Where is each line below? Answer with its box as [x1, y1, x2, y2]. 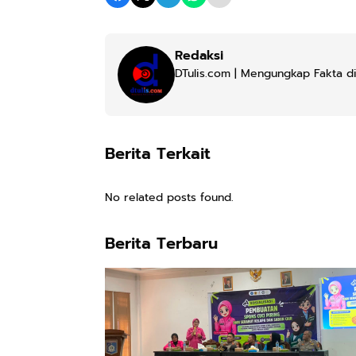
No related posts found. [105, 189, 234, 206]
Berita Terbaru [105, 231, 218, 255]
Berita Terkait [105, 141, 211, 165]
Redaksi [175, 46, 223, 65]
